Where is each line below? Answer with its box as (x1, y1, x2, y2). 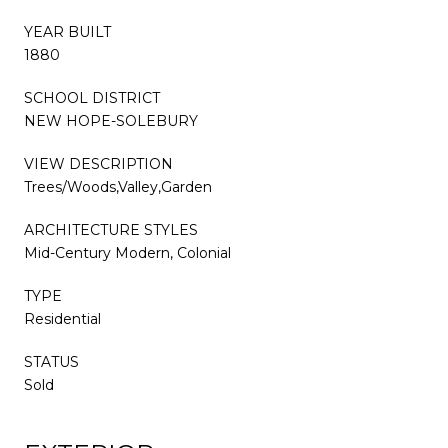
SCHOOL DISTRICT (24, 88, 160, 107)
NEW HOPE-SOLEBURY (24, 111, 198, 130)
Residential (24, 309, 101, 328)
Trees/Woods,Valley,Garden (24, 177, 212, 196)
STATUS (24, 352, 79, 371)
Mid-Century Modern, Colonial (24, 243, 231, 262)
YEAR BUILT (24, 22, 111, 41)
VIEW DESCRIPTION (24, 154, 173, 173)
